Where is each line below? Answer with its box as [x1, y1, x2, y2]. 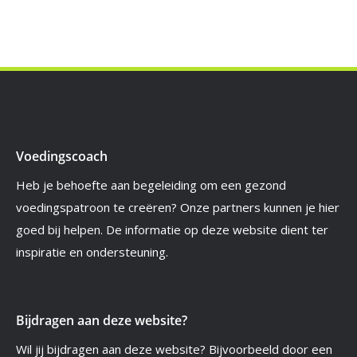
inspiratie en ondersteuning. [16, 244, 168, 260]
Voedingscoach [16, 147, 108, 165]
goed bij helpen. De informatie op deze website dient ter [16, 222, 328, 237]
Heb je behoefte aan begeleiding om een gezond [16, 177, 286, 193]
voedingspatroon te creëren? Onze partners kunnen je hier [16, 199, 339, 215]
